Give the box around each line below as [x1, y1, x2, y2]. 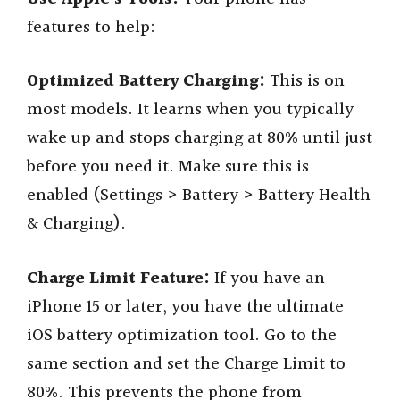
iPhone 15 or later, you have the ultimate [27, 293, 344, 321]
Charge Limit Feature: [27, 264, 210, 292]
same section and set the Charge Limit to [27, 350, 346, 378]
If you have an [210, 264, 325, 292]
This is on [265, 68, 345, 96]
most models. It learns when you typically [27, 96, 354, 124]
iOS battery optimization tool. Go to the [27, 321, 337, 349]
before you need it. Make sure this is [27, 154, 309, 181]
